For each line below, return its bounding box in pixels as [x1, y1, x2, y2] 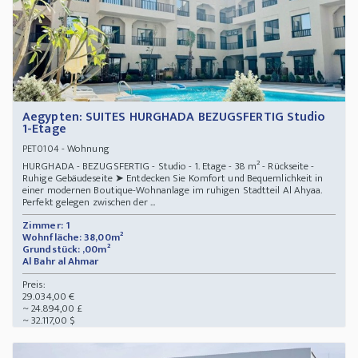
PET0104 [22, 141, 59, 157]
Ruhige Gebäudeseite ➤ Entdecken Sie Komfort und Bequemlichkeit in [22, 169, 324, 188]
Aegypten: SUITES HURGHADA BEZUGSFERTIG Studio [22, 106, 326, 129]
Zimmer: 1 [22, 217, 70, 235]
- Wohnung [58, 140, 114, 158]
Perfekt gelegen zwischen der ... [22, 193, 156, 212]
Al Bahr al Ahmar [22, 253, 101, 271]
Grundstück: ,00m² [22, 241, 110, 259]
